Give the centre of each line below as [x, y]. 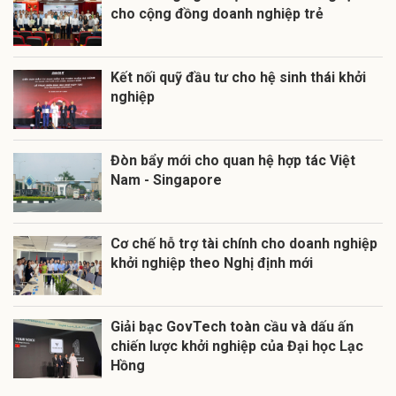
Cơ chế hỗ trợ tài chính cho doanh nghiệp [244, 243]
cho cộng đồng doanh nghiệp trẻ [217, 13]
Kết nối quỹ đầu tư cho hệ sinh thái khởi [238, 77]
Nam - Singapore [166, 179]
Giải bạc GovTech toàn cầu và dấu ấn [232, 326]
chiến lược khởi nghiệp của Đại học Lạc [237, 346]
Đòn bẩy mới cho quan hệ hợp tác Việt [233, 160]
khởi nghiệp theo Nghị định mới [212, 263]
